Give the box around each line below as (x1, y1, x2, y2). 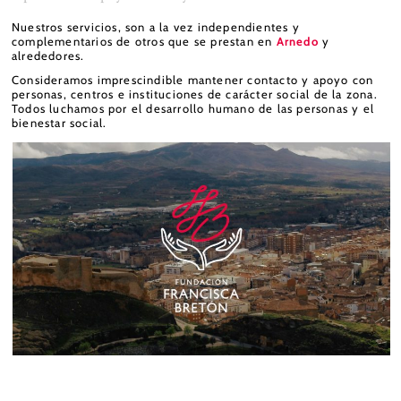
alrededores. (12, 48, 85, 64)
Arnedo (276, 34, 319, 49)
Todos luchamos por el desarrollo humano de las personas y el (12, 100, 375, 115)
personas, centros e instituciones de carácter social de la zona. (12, 86, 378, 101)
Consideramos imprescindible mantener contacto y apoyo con (12, 72, 374, 87)
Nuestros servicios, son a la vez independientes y (12, 20, 300, 35)
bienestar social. (12, 115, 107, 130)
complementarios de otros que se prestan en (12, 34, 277, 49)
